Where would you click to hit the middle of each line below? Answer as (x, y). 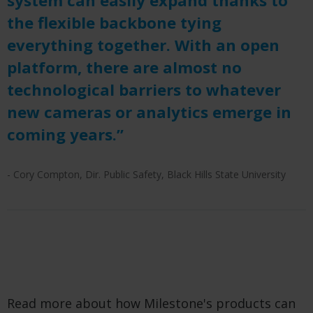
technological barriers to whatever (144, 89)
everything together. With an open (143, 44)
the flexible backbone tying (114, 22)
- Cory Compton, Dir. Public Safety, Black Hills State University (146, 174)
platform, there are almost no (124, 67)
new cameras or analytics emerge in (149, 111)
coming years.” (65, 134)
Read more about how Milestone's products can (151, 303)
